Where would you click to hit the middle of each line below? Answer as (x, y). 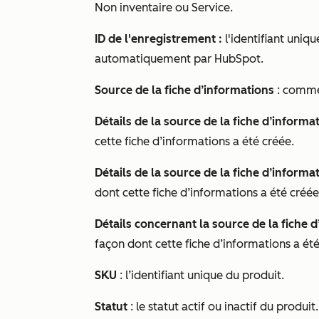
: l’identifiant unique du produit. (200, 275)
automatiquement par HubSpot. (179, 59)
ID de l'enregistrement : (160, 39)
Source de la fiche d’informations (184, 90)
